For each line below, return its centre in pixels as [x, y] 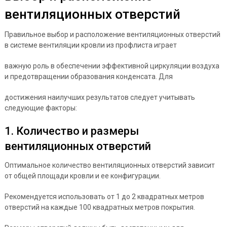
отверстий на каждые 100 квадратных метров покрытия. [100, 207]
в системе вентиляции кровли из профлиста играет [90, 45]
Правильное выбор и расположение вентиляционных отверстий [112, 34]
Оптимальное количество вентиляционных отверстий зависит [109, 165]
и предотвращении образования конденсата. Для [88, 76]
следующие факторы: [41, 108]
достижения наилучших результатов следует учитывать [100, 97]
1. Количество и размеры [71, 131]
